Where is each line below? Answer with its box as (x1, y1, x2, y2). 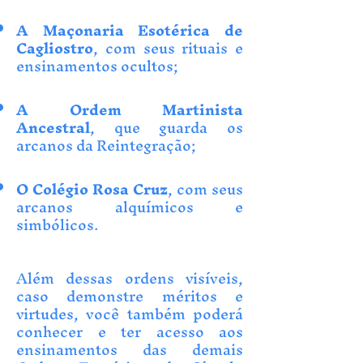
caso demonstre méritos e (16, 280, 243, 313)
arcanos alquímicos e (16, 190, 243, 224)
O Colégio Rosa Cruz (16, 173, 168, 206)
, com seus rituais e (93, 32, 243, 65)
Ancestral (16, 111, 90, 144)
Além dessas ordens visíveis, (16, 262, 243, 295)
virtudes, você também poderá (16, 297, 243, 331)
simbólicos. (16, 208, 98, 241)
